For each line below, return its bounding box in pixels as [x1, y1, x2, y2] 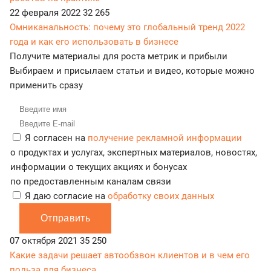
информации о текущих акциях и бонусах [10, 162, 187, 173]
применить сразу [10, 80, 83, 91]
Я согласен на [25, 132, 88, 144]
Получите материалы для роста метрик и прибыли [10, 51, 227, 62]
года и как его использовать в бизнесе [10, 36, 178, 48]
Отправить [41, 213, 90, 224]
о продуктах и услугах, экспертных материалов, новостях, [10, 147, 257, 158]
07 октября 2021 [10, 235, 80, 247]
